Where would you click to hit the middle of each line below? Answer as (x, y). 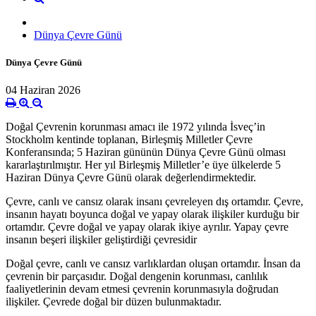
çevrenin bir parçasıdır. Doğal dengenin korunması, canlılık (137, 276)
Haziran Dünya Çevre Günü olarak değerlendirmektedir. (131, 178)
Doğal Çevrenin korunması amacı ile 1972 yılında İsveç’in (135, 127)
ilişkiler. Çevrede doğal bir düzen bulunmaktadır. (114, 302)
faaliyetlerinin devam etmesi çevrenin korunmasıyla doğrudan (142, 289)
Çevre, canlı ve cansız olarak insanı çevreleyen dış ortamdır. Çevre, (154, 202)
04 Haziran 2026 (43, 90)
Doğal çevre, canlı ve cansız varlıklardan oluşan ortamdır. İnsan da (153, 264)
